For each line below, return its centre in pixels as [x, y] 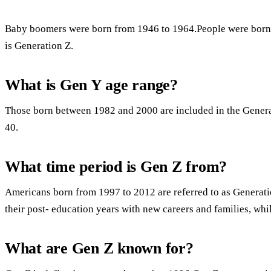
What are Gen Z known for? [99, 249]
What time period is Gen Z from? [116, 167]
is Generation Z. [39, 45]
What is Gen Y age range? [91, 85]
